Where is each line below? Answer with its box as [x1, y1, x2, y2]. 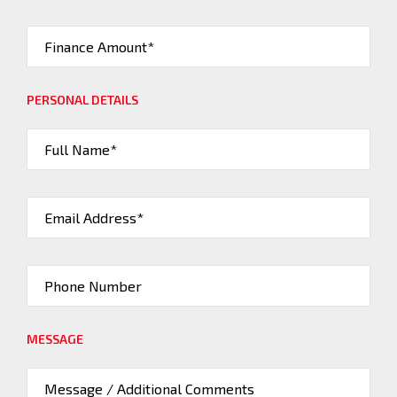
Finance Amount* [44, 38, 154, 55]
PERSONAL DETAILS [27, 92, 138, 107]
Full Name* [44, 141, 117, 158]
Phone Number [44, 277, 142, 294]
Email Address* [44, 209, 144, 226]
